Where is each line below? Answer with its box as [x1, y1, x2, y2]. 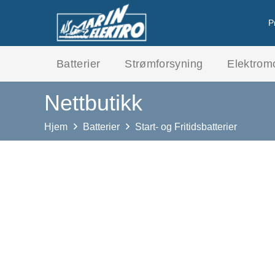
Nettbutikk [44, 90, 142, 115]
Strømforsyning [125, 58, 203, 70]
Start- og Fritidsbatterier [135, 121, 238, 132]
